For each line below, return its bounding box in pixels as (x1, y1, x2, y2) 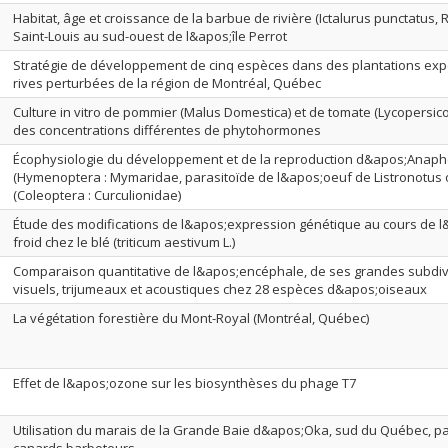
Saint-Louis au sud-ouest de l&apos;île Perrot (13, 27, 287, 45)
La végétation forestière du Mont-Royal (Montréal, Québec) (13, 309, 369, 327)
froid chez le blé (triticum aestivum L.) (13, 233, 235, 251)
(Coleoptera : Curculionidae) (13, 186, 181, 204)
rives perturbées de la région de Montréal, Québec (13, 74, 321, 92)
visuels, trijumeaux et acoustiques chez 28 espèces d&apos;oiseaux (13, 280, 427, 298)
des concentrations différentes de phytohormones (13, 121, 321, 139)
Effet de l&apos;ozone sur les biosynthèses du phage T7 (13, 374, 356, 392)
